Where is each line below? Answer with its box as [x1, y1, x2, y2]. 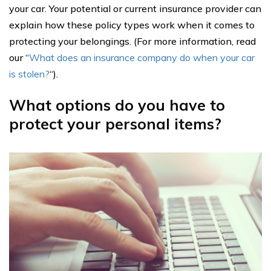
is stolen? [9, 67, 50, 80]
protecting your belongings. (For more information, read [9, 34, 256, 47]
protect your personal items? [9, 114, 221, 133]
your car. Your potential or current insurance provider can [9, 2, 261, 15]
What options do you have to [9, 95, 225, 114]
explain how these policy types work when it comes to [9, 18, 255, 31]
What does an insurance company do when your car [29, 51, 255, 64]
